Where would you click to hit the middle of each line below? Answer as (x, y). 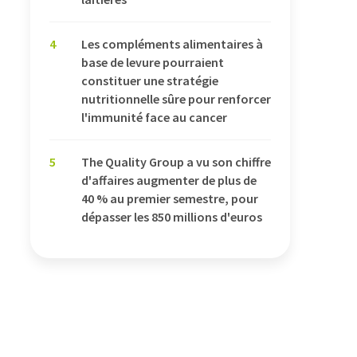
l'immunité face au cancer (154, 117)
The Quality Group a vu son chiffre (176, 161)
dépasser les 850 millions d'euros (172, 216)
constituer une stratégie (150, 80)
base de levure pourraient (153, 62)
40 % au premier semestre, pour (170, 198)
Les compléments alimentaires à (172, 43)
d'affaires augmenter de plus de (169, 180)
